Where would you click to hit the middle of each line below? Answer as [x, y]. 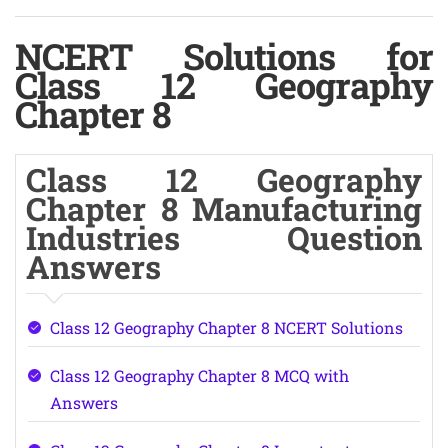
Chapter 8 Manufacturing [224, 208]
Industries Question [224, 237]
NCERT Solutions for [224, 56]
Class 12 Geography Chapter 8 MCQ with [199, 375]
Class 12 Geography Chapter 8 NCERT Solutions [226, 327]
